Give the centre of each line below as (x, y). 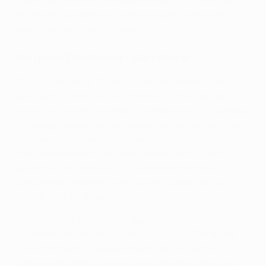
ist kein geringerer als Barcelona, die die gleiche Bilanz (131, 125)
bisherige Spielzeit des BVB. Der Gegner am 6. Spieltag (130, 111)
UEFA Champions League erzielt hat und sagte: (115, 248)
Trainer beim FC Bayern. (66, 196)
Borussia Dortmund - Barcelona (102, 58)
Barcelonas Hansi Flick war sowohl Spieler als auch (123, 182)
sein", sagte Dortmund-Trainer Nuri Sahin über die (121, 96)
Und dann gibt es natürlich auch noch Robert (111, 220)
